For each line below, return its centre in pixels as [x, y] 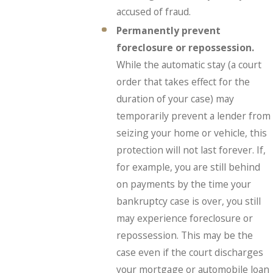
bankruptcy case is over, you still [188, 201]
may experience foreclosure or [184, 218]
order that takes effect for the [183, 82]
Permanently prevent [168, 31]
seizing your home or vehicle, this [191, 133]
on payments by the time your [183, 184]
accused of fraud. [153, 12]
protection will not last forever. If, [191, 150]
